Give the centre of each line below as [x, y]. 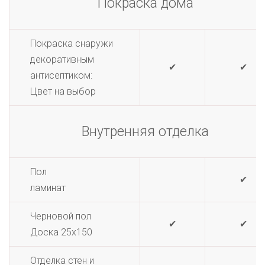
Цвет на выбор [63, 91]
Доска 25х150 [61, 232]
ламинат [48, 188]
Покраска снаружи [72, 43]
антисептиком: [61, 75]
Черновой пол [61, 216]
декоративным [62, 59]
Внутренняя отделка [145, 132]
